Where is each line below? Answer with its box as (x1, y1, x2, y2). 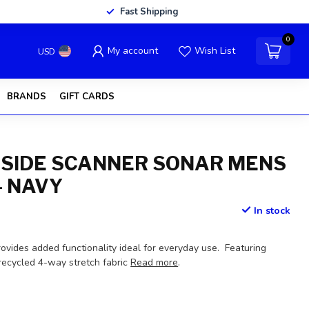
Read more (130, 256, 179, 269)
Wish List (195, 44, 235, 57)
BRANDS (6, 90, 46, 103)
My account (108, 44, 158, 57)
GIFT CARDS (59, 90, 114, 103)
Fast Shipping (120, 6, 178, 18)
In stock (250, 204, 290, 217)
